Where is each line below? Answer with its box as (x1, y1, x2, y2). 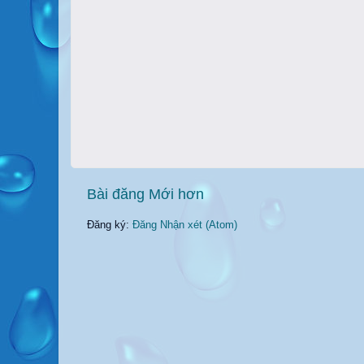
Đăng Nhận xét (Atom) (132, 219, 237, 231)
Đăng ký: (87, 219, 132, 231)
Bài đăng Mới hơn (87, 186, 204, 202)
